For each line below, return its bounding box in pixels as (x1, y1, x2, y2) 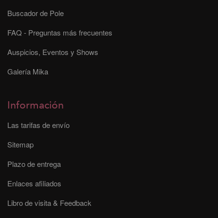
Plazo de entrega (7, 158, 61, 169)
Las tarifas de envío (7, 119, 70, 130)
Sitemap (7, 139, 34, 149)
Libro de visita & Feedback (7, 197, 91, 208)
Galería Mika (7, 66, 48, 76)
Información (7, 98, 64, 112)
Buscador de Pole (7, 7, 64, 18)
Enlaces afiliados (7, 178, 61, 188)
